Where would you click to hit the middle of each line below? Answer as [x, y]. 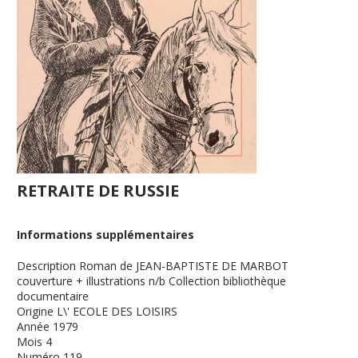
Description [47, 266]
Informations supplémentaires [106, 235]
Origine [36, 311]
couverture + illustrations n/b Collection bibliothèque [152, 281]
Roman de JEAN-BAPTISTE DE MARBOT [184, 266]
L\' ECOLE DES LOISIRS [117, 311]
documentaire [53, 296]
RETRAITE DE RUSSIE [98, 191]
